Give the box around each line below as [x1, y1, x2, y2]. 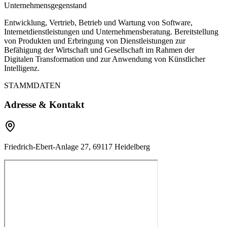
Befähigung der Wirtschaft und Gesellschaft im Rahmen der [4, 45, 195, 54]
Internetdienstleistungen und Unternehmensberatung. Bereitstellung [4, 27, 218, 36]
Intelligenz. [4, 63, 40, 72]
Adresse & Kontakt [4, 99, 84, 110]
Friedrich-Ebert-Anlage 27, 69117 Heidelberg [4, 142, 150, 152]
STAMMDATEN [4, 81, 61, 90]
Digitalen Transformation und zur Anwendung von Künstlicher [4, 54, 205, 63]
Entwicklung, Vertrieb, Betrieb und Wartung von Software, [4, 18, 193, 27]
